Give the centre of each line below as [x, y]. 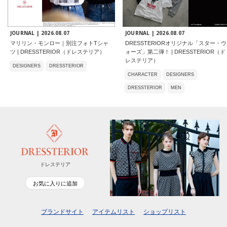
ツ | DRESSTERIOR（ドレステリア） [58, 52]
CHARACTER [143, 75]
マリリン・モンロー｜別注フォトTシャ [59, 43]
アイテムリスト [113, 212]
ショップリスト [165, 212]
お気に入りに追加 [55, 183]
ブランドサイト [62, 212]
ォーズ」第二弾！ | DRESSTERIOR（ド [175, 52]
